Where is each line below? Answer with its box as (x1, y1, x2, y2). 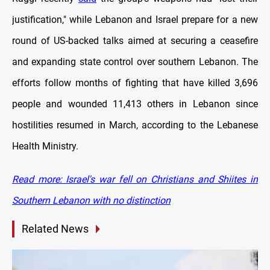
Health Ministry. (12, 140, 78, 152)
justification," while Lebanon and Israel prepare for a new (12, 13, 258, 25)
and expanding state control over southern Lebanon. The (12, 55, 258, 67)
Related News (22, 222, 89, 235)
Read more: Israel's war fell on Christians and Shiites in (12, 173, 258, 185)
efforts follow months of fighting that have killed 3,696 (12, 77, 258, 89)
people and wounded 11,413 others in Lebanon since (12, 98, 258, 110)
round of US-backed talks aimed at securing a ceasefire (12, 34, 258, 46)
